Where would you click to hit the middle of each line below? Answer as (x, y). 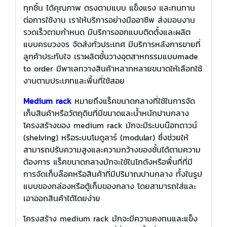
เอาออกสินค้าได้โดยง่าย (62, 198)
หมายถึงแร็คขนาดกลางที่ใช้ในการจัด (133, 101)
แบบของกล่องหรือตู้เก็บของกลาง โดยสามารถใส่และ (110, 186)
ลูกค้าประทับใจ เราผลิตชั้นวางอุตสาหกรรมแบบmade (111, 56)
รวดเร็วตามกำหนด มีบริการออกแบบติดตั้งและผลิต (107, 32)
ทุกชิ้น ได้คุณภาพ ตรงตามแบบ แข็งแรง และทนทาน (109, 8)
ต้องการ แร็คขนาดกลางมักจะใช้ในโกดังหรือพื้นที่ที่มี (108, 162)
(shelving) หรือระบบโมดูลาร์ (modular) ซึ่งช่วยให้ (106, 138)
